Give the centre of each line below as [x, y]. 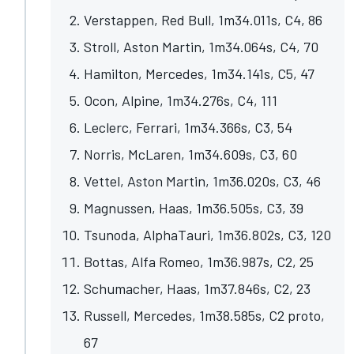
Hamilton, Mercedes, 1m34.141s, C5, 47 [199, 73]
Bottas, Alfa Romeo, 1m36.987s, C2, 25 [199, 261]
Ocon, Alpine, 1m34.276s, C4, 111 [181, 100]
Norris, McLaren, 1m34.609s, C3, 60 [190, 154]
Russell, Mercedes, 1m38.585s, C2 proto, [204, 315]
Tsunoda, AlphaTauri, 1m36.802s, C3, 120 [207, 234]
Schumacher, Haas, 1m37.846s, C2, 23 [197, 288]
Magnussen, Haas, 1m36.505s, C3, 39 [194, 207]
